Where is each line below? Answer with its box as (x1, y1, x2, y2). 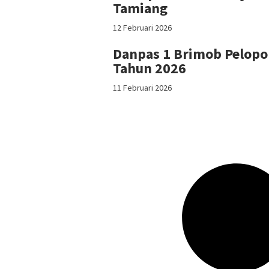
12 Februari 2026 (113, 22, 172, 33)
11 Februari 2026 (113, 82, 172, 93)
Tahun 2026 (113, 58, 186, 77)
